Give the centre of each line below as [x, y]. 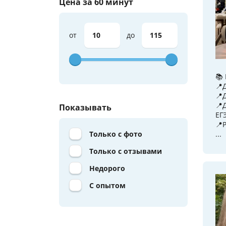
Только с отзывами [126, 151]
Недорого [107, 168]
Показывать [85, 107]
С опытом [107, 185]
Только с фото [116, 134]
